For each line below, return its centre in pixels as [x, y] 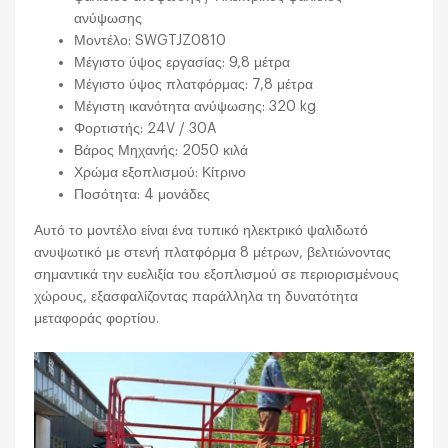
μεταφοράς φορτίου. [97, 318]
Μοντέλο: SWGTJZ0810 [150, 40]
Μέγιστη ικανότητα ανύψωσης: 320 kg [195, 106]
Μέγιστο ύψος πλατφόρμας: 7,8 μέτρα [194, 84]
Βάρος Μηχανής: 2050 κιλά [161, 150]
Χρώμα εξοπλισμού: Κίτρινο [160, 172]
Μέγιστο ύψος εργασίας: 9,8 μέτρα [182, 62]
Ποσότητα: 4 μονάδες [142, 194]
